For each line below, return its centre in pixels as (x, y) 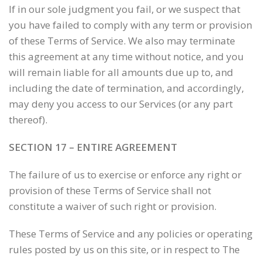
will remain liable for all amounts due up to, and (121, 72)
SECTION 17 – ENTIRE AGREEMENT (93, 147)
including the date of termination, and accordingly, (126, 88)
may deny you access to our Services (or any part (121, 104)
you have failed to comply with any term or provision (130, 25)
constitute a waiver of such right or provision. (113, 206)
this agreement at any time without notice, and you (126, 56)
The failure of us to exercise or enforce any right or (125, 175)
